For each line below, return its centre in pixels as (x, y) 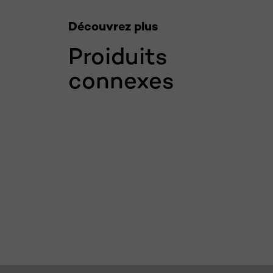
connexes (121, 80)
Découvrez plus (113, 26)
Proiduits (118, 56)
